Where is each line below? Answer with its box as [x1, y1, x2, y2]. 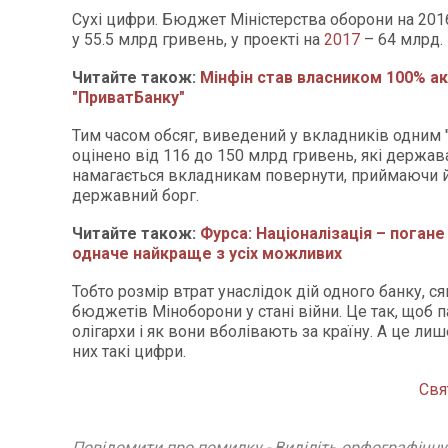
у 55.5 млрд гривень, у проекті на [72, 29, 324, 49]
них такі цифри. [72, 341, 190, 361]
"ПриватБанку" [72, 87, 185, 107]
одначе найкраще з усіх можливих [72, 243, 342, 263]
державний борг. [72, 185, 199, 205]
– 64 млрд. [360, 29, 443, 49]
